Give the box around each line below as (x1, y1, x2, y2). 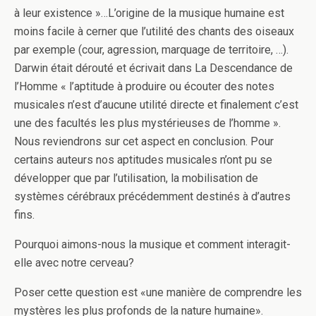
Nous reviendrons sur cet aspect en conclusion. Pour (14, 135, 274, 149)
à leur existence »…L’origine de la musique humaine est (14, 6, 284, 20)
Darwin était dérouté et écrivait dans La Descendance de (14, 61, 293, 75)
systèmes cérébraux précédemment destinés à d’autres (14, 190, 291, 204)
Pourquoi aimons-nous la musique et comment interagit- (14, 238, 291, 252)
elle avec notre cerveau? (14, 256, 134, 270)
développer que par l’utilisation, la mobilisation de (14, 171, 258, 186)
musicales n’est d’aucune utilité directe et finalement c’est (14, 98, 298, 112)
